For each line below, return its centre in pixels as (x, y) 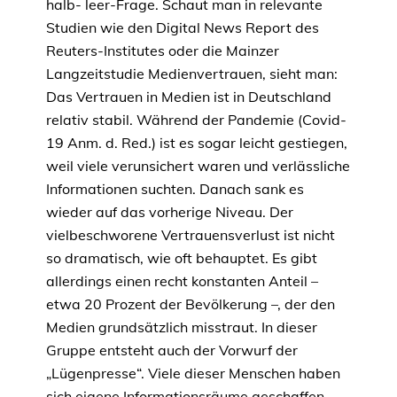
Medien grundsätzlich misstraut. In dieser (182, 327)
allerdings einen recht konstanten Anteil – (182, 281)
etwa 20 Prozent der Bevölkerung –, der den (191, 304)
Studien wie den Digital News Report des (183, 28)
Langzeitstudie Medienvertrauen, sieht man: (192, 74)
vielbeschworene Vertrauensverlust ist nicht (191, 235)
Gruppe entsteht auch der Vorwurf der (172, 350)
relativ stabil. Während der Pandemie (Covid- (196, 120)
